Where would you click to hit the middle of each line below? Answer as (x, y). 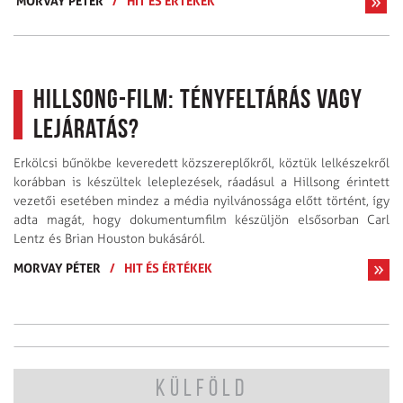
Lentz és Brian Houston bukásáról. (109, 239)
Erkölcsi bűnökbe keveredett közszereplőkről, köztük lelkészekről (201, 164)
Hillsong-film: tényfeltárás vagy (198, 102)
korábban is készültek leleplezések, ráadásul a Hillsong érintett (201, 183)
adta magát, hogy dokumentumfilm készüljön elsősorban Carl (201, 220)
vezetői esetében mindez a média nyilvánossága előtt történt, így (201, 201)
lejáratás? (86, 131)
